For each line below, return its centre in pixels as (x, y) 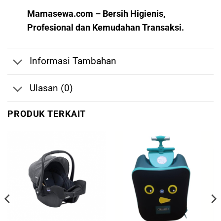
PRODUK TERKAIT (47, 114)
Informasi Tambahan (73, 61)
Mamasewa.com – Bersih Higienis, (96, 14)
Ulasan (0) (51, 88)
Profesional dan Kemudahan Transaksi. (106, 28)
